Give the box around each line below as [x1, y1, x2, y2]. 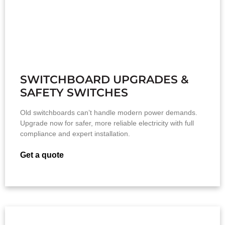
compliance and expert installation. [20, 129, 130, 138]
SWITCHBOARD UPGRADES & [20, 72, 189, 86]
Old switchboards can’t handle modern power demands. [20, 108, 197, 117]
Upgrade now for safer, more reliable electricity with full [20, 119, 194, 127]
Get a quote [20, 150, 64, 159]
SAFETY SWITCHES [20, 85, 128, 99]
